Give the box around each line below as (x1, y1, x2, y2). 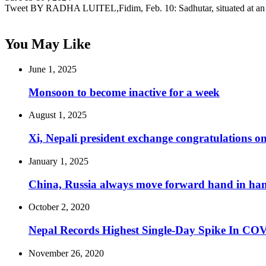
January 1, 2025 (28, 156, 88, 166)
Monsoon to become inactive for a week (28, 85, 220, 99)
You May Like (5, 36, 91, 52)
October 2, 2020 (28, 202, 90, 213)
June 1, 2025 (28, 64, 77, 74)
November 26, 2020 (28, 248, 104, 258)
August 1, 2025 (28, 110, 87, 121)
